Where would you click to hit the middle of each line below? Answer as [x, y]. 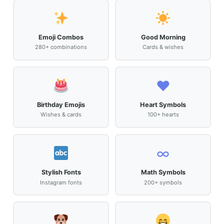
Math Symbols [163, 172]
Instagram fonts [61, 182]
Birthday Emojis [61, 104]
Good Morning [163, 37]
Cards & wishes [163, 47]
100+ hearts [163, 115]
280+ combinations [61, 47]
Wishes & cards [61, 115]
